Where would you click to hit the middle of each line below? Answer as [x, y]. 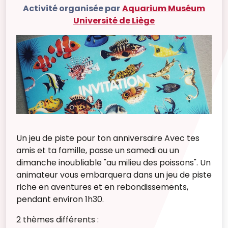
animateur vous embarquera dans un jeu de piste [114, 175]
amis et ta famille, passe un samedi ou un [98, 150]
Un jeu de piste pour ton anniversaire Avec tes [108, 138]
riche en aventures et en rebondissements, [102, 187]
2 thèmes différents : [58, 219]
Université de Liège [114, 21]
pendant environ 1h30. [60, 199]
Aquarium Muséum [164, 8]
